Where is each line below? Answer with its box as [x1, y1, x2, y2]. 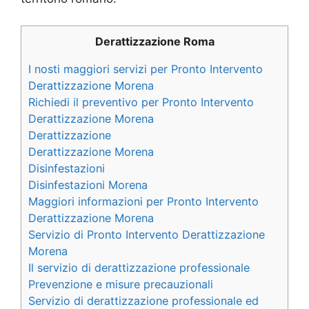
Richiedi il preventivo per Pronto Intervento [28, 94, 254, 109]
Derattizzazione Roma [94, 34, 215, 48]
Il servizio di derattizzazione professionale [28, 260, 250, 275]
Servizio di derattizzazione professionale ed [28, 293, 259, 308]
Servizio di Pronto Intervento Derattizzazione [28, 227, 265, 241]
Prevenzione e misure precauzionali [28, 277, 213, 291]
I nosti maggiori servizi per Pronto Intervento [28, 61, 263, 76]
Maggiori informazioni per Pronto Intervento [28, 194, 259, 208]
